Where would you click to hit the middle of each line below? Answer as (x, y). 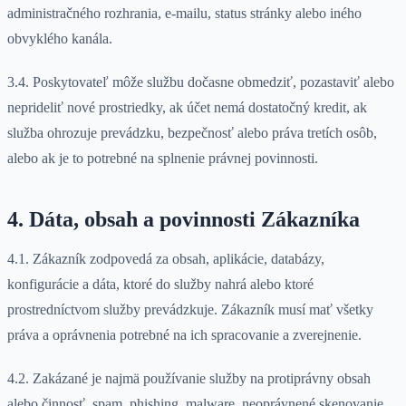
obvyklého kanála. (60, 39)
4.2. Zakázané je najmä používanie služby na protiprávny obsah (189, 379)
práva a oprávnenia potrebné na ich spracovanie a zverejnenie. (184, 335)
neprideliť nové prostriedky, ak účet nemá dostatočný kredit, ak (187, 108)
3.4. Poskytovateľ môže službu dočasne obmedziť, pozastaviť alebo (201, 82)
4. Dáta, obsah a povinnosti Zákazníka (184, 220)
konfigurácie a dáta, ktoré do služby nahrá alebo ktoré (160, 285)
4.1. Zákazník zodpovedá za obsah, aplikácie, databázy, (166, 259)
